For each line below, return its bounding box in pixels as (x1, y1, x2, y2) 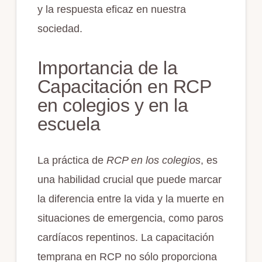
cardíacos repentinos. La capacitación (37, 231, 214, 243)
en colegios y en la (37, 94, 188, 116)
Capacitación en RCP (37, 75, 211, 97)
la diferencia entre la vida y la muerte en (37, 192, 224, 205)
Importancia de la (37, 57, 178, 78)
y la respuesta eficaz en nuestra (37, 3, 186, 15)
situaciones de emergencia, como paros (37, 212, 223, 224)
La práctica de (37, 154, 104, 166)
